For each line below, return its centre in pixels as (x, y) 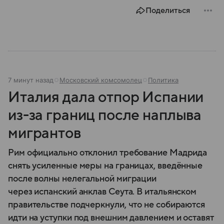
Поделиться (168, 10)
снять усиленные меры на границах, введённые (105, 165)
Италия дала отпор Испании (106, 97)
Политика (163, 80)
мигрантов (44, 133)
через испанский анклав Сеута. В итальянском (102, 191)
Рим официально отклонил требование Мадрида (108, 152)
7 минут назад (31, 80)
